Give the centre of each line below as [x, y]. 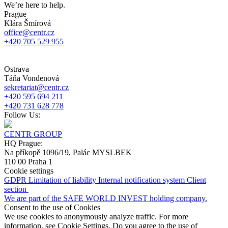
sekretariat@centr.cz [36, 88]
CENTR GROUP [33, 134]
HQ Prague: [23, 144]
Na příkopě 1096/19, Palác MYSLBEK [68, 153]
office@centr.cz [29, 33]
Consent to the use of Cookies [52, 208]
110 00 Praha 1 [28, 162]
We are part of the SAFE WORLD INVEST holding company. [106, 198]
